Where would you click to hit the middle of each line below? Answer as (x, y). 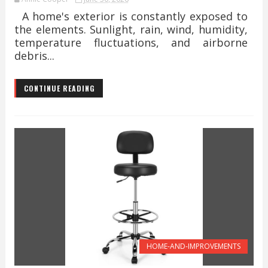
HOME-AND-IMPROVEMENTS (194, 246)
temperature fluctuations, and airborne (131, 42)
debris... (34, 56)
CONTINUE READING (59, 88)
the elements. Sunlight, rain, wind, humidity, (131, 29)
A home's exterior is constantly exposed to (131, 16)
